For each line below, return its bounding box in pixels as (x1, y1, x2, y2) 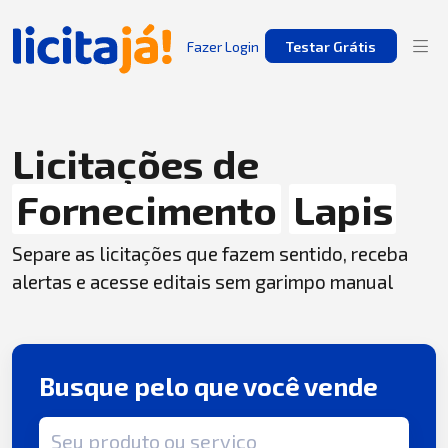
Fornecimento (16, 185, 277, 233)
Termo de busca (38, 418, 153, 438)
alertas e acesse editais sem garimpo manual (12, 270, 393, 293)
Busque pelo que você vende (39, 371, 379, 402)
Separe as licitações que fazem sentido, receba (12, 242, 408, 265)
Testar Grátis (285, 37, 376, 55)
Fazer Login (187, 37, 259, 55)
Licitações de (12, 139, 259, 187)
